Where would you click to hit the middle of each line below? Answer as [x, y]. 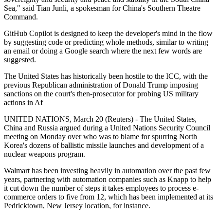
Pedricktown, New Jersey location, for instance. [77, 205]
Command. [21, 17]
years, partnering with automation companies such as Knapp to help [108, 179]
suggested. [20, 59]
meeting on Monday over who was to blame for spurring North [100, 136]
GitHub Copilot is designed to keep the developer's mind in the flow [108, 33]
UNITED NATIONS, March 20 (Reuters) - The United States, [100, 119]
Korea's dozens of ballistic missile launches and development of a [104, 145]
